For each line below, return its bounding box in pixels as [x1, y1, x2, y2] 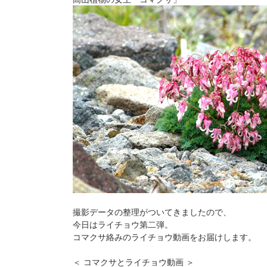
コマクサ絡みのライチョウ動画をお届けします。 [73, 231, 256, 243]
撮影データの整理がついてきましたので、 [73, 206, 231, 218]
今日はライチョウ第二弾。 [73, 218, 173, 231]
